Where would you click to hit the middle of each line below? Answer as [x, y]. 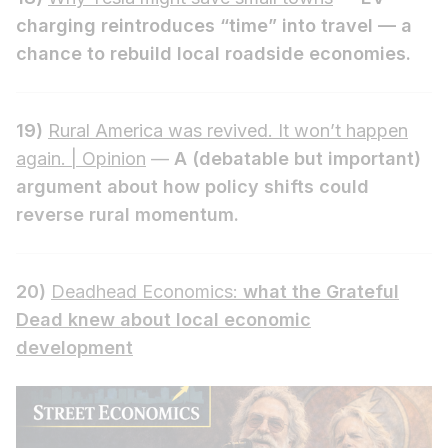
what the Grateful [321, 291]
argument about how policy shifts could [192, 186]
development [74, 347]
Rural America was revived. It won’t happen [228, 130]
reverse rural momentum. [127, 214]
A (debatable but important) [297, 158]
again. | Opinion [81, 158]
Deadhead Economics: [147, 291]
